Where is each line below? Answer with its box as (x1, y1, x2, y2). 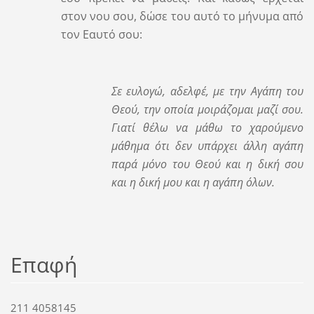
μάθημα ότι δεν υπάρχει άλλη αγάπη (111, 138, 304, 154)
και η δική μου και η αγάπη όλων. (111, 175, 275, 191)
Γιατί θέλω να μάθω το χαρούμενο (111, 120, 304, 136)
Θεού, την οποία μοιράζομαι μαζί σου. (111, 102, 304, 118)
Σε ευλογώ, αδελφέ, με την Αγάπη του (111, 83, 304, 100)
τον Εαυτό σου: (60, 26, 142, 42)
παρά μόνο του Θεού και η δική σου (111, 156, 304, 172)
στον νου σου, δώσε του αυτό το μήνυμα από (60, 8, 304, 24)
